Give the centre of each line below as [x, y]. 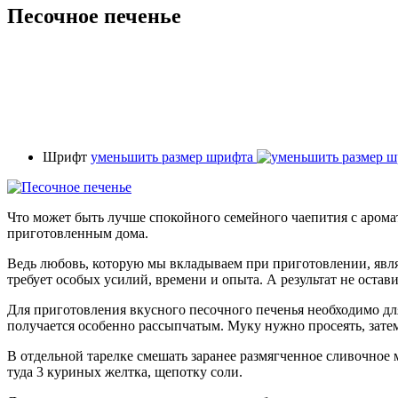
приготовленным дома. [78, 233]
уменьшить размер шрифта [172, 156]
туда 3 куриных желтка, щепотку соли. [125, 371]
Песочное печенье [94, 16]
